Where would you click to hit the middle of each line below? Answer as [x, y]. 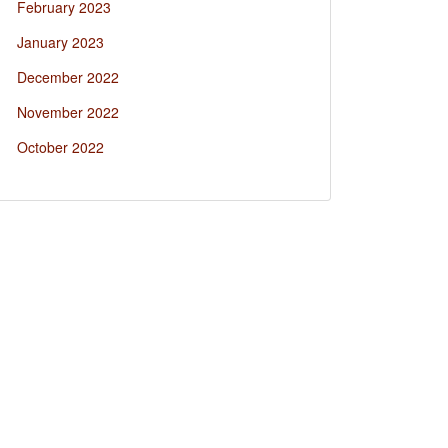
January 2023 [60, 42]
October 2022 [60, 147]
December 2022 [68, 77]
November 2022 [68, 112]
